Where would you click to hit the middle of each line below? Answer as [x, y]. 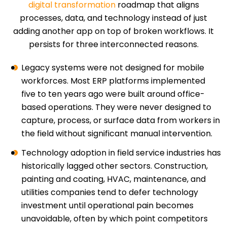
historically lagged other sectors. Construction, [115, 166]
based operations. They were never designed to [116, 107]
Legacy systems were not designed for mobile [113, 68]
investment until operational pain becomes [107, 206]
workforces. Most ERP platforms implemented [113, 81]
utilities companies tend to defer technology [110, 193]
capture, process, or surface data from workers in [121, 121]
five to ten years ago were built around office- [113, 94]
